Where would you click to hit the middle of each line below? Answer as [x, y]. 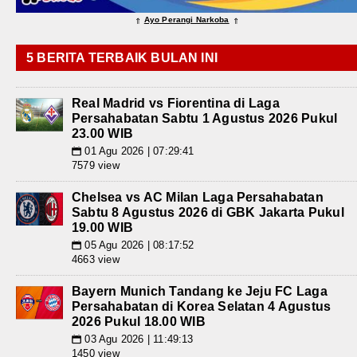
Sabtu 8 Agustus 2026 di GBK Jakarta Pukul [208, 213]
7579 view [96, 166]
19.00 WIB [103, 228]
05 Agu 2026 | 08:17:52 [138, 245]
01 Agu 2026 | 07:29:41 [138, 151]
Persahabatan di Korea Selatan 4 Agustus [202, 307]
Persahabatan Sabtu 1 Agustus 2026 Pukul [205, 119]
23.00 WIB [103, 134]
